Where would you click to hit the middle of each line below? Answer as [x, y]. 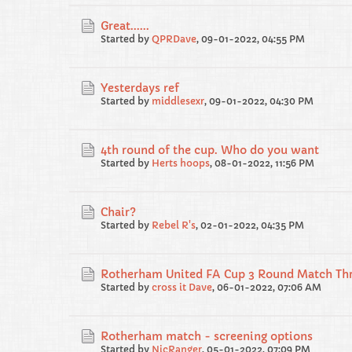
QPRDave [174, 39]
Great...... [125, 26]
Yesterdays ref [140, 88]
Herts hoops [181, 163]
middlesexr [178, 101]
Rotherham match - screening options [207, 336]
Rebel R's [174, 225]
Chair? [118, 212]
